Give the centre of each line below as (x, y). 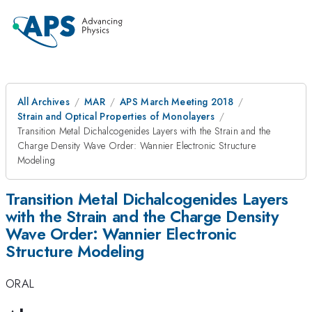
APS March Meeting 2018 (177, 102)
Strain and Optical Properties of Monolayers (116, 116)
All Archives (44, 102)
